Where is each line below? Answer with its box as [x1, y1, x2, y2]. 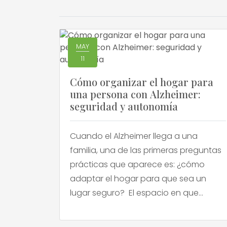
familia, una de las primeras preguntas [70, 144, 221, 156]
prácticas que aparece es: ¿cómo [70, 159, 205, 170]
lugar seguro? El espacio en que [70, 187, 199, 199]
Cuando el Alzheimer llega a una [70, 130, 198, 142]
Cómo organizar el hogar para [70, 75, 213, 89]
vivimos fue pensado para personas [70, 201, 214, 213]
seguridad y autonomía [70, 99, 178, 113]
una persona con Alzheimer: [70, 87, 201, 101]
